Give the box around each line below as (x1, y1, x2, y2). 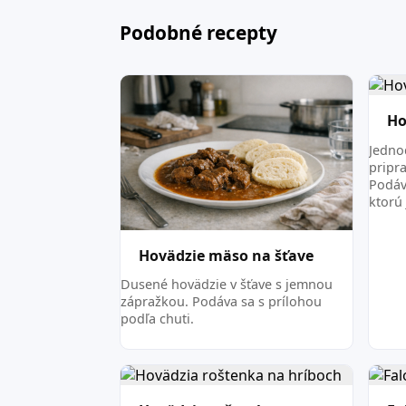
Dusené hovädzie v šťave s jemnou (121, 275, 333, 294)
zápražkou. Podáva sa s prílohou (121, 293, 323, 311)
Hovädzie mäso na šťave (139, 245, 314, 266)
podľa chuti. (121, 310, 195, 328)
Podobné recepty (120, 20, 278, 46)
